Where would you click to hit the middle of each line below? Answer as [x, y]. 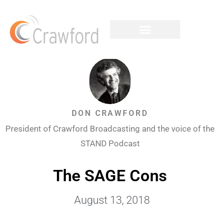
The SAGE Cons [110, 175]
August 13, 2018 [112, 200]
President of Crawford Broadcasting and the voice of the [110, 129]
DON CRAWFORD [110, 113]
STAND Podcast [110, 144]
